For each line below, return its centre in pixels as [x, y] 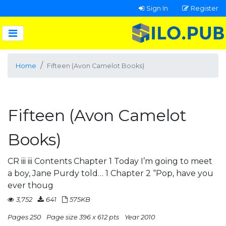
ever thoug [31, 185]
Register [205, 8]
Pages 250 [24, 217]
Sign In [157, 8]
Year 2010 [140, 217]
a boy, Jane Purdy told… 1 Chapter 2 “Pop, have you [110, 173]
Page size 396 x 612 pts [83, 217]
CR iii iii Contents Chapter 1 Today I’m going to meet [110, 161]
